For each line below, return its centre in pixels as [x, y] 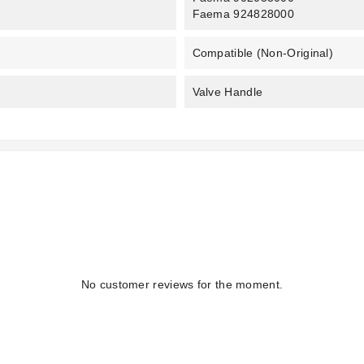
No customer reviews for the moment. [182, 285]
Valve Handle [227, 92]
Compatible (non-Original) [262, 53]
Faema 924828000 [243, 14]
